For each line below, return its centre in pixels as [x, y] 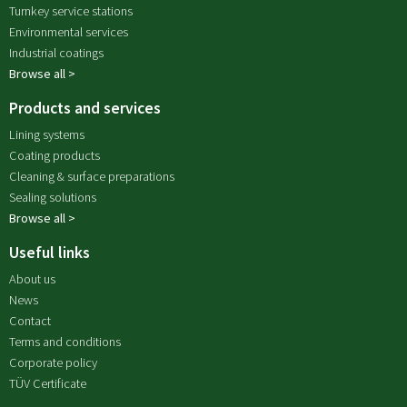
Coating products [55, 155]
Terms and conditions [65, 341]
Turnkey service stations [71, 10]
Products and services [85, 108]
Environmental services [69, 31]
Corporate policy [53, 362]
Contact [30, 320]
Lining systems [47, 134]
